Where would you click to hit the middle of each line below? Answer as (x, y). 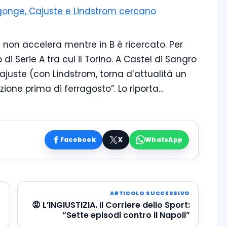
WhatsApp (164, 140)
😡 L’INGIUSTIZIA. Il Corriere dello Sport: (111, 205)
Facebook (78, 140)
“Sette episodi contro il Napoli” (126, 215)
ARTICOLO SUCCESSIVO (150, 193)
